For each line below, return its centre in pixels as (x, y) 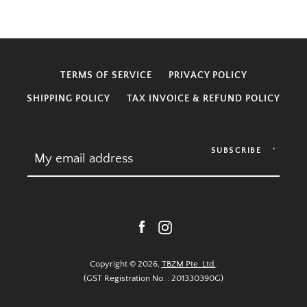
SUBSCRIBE (236, 150)
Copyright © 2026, (125, 264)
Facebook (173, 227)
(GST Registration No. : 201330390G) (153, 278)
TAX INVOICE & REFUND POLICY (204, 99)
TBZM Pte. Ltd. (188, 264)
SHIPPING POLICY (69, 99)
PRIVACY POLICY (208, 75)
